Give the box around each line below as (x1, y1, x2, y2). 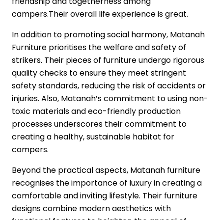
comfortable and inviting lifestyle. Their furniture (12, 190, 197, 202)
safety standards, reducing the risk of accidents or (12, 80, 206, 92)
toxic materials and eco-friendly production (12, 106, 181, 117)
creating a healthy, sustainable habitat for (12, 131, 174, 143)
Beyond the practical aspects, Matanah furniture (12, 165, 200, 176)
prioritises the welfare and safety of (49, 42, 186, 54)
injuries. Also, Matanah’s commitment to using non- (12, 93, 208, 105)
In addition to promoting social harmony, (12, 29, 170, 41)
